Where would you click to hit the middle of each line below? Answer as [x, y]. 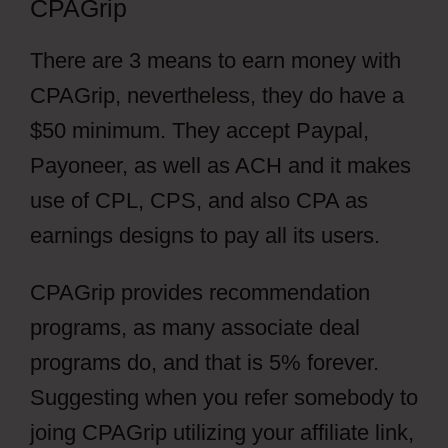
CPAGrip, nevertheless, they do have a [217, 95]
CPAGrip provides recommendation [200, 292]
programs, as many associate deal [195, 327]
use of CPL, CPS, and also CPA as [199, 200]
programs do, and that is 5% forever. [204, 362]
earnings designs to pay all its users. [205, 235]
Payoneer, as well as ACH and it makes [220, 165]
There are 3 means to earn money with [215, 60]
